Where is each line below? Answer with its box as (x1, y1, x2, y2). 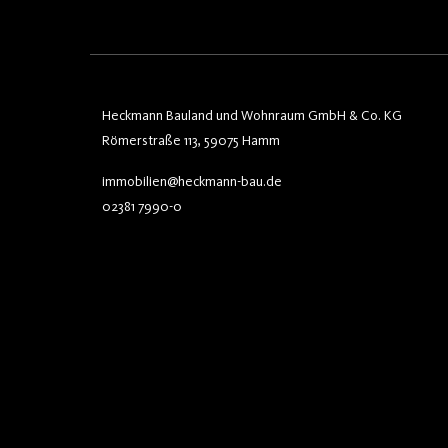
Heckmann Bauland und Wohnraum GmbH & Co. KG (102, 107, 402, 124)
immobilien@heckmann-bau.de (102, 173, 282, 190)
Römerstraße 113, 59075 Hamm (102, 132, 280, 149)
